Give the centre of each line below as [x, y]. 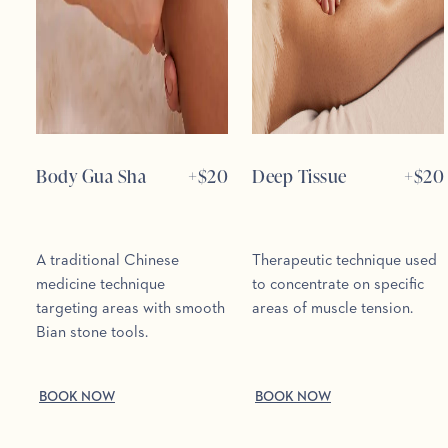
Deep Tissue [299, 175]
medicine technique [100, 285]
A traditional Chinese [107, 261]
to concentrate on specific [338, 285]
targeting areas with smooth [130, 309]
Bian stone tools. [92, 333]
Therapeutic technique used [344, 261]
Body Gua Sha [91, 175]
